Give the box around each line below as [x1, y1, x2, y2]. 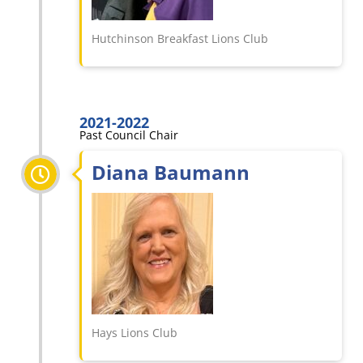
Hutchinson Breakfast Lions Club [92, 31, 268, 46]
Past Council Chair [79, 127, 178, 143]
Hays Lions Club [92, 325, 177, 340]
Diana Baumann [92, 159, 250, 186]
